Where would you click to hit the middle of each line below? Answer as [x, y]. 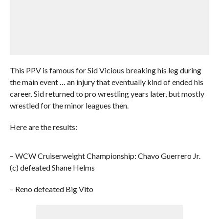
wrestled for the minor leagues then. [69, 105]
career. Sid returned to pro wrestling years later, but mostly [107, 94]
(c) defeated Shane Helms [52, 167]
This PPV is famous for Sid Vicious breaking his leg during [105, 70]
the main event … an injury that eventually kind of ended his [106, 82]
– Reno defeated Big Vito [51, 189]
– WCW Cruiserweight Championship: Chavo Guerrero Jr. [105, 156]
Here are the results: [43, 127]
